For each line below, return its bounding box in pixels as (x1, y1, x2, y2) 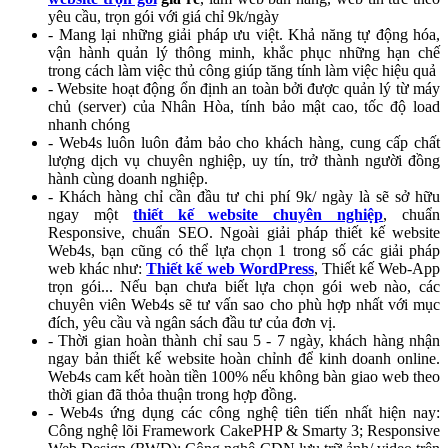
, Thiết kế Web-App (313, 259, 441, 277)
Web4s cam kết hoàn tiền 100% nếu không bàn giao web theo (48, 367, 440, 385)
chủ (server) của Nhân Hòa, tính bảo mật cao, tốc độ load (48, 97, 440, 115)
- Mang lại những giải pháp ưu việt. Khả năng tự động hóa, (48, 25, 440, 43)
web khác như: (48, 259, 147, 277)
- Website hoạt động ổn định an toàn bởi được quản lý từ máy (48, 79, 440, 97)
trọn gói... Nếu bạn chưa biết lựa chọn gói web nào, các (48, 277, 440, 295)
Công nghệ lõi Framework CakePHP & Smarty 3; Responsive (48, 421, 440, 439)
